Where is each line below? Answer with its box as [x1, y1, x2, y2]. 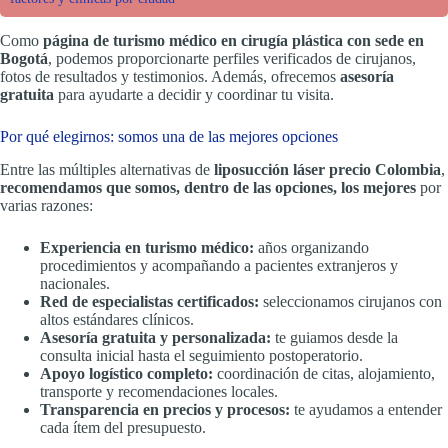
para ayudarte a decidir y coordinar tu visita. [54, 85, 334, 103]
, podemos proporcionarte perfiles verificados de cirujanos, [48, 49, 416, 67]
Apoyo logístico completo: [40, 364, 213, 382]
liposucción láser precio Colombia [214, 160, 441, 178]
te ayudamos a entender [290, 400, 442, 418]
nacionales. [40, 274, 110, 292]
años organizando [254, 238, 369, 256]
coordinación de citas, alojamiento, [213, 364, 435, 382]
